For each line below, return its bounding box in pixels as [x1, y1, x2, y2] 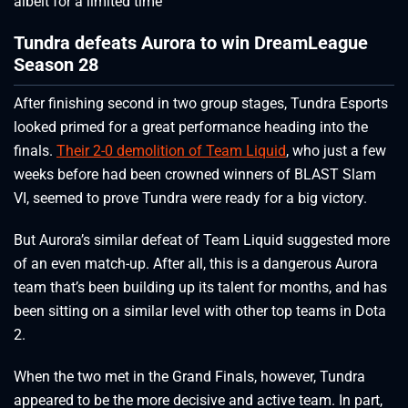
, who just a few [286, 142, 386, 160]
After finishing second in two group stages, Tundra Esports [14, 95, 388, 113]
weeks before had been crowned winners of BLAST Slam [14, 166, 376, 184]
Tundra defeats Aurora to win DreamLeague [14, 31, 368, 54]
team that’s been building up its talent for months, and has [14, 279, 387, 297]
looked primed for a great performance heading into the [14, 118, 368, 137]
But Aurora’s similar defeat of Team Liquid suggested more [14, 231, 390, 250]
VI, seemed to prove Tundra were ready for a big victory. [14, 189, 367, 208]
